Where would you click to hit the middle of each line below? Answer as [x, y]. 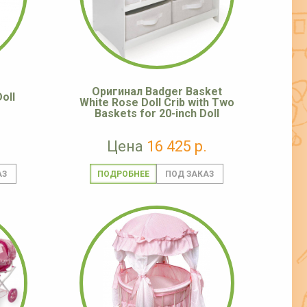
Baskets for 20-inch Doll [157, 114]
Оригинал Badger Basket [157, 92]
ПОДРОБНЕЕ [123, 174]
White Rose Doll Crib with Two [157, 103]
